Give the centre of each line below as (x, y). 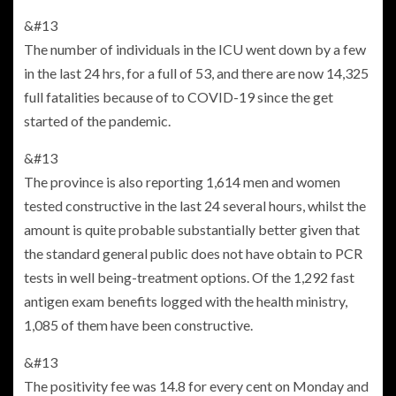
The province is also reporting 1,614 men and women (182, 182)
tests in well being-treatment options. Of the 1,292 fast (189, 278)
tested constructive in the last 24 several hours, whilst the (195, 206)
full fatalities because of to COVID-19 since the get (179, 97)
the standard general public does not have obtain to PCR (193, 254)
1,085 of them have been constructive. (138, 325)
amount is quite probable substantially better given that (192, 230)
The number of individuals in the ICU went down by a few (195, 49)
